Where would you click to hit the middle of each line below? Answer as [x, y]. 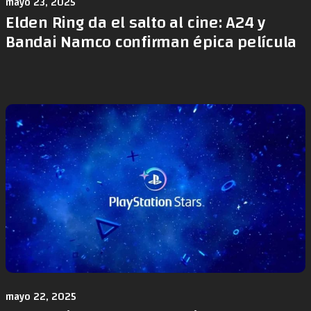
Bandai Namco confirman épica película [151, 42]
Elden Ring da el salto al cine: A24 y [136, 23]
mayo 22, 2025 [41, 296]
